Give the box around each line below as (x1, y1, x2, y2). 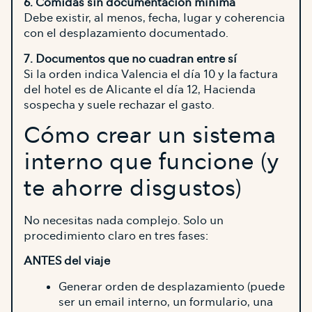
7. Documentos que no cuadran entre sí (24, 51, 237, 66)
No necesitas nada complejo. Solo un (24, 213, 224, 228)
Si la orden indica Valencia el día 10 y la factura (24, 66, 278, 81)
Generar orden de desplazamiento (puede (58, 279, 285, 294)
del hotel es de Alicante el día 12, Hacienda (24, 81, 256, 97)
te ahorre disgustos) (24, 174, 242, 203)
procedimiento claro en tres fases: (24, 228, 208, 244)
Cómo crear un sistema (24, 121, 276, 150)
